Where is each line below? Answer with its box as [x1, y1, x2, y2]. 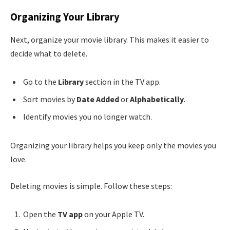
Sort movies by [23, 94, 76, 105]
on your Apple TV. [83, 209, 144, 220]
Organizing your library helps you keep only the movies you [10, 140, 216, 151]
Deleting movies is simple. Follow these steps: [10, 180, 172, 191]
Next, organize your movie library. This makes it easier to [10, 34, 209, 45]
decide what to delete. [10, 48, 87, 59]
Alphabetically [130, 94, 184, 105]
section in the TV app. [84, 76, 161, 87]
